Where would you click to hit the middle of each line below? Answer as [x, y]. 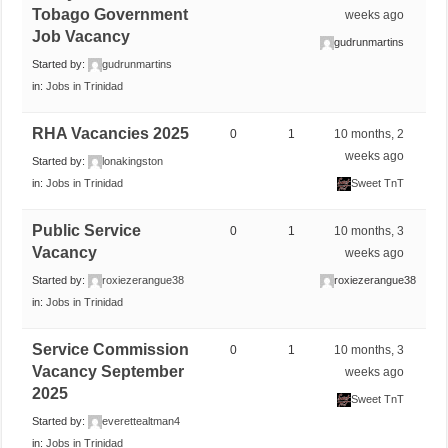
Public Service [87, 230]
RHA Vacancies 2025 [111, 133]
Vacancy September [108, 371]
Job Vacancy [81, 36]
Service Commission [111, 349]
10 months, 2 [369, 133]
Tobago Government [110, 14]
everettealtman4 [141, 420]
